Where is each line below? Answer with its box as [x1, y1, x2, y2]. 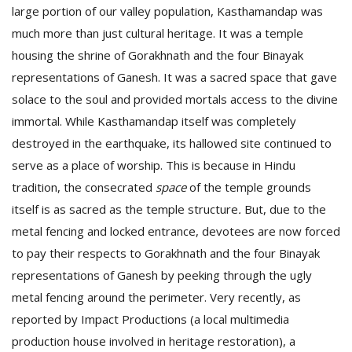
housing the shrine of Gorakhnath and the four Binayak [12, 47, 303, 63]
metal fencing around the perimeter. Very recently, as [12, 289, 301, 305]
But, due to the [241, 201, 326, 217]
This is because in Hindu [166, 157, 295, 173]
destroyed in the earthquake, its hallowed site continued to [12, 135, 332, 151]
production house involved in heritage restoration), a [12, 333, 295, 349]
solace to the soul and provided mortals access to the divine [12, 91, 338, 107]
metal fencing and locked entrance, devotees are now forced [12, 223, 340, 239]
